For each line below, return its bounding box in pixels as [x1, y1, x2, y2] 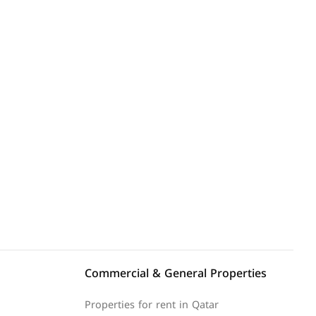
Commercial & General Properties [85, 262, 267, 284]
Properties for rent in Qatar [85, 296, 219, 315]
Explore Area [20, 114, 90, 137]
